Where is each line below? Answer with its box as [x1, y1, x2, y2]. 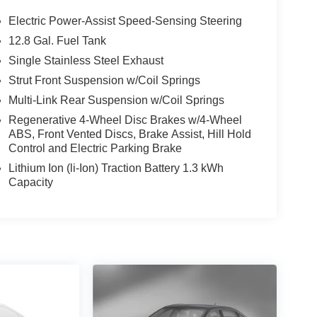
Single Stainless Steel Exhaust [8, 54, 163, 67]
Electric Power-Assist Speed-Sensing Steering [8, 15, 242, 28]
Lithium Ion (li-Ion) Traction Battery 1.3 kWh [8, 162, 224, 175]
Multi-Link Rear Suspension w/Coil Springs [8, 94, 224, 107]
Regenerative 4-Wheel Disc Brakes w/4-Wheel [8, 114, 242, 127]
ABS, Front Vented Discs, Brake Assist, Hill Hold [8, 128, 251, 141]
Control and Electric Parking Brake [8, 142, 182, 155]
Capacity [8, 176, 53, 189]
